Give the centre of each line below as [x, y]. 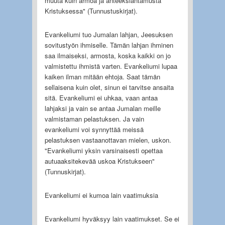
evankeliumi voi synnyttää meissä [94, 129]
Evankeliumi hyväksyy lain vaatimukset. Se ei [112, 218]
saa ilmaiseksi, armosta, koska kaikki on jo [107, 55]
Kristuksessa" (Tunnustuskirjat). [91, 11]
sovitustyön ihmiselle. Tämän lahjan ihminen [109, 45]
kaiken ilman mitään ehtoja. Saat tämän [102, 76]
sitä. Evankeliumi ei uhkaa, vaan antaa [101, 97]
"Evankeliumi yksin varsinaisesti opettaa [103, 150]
